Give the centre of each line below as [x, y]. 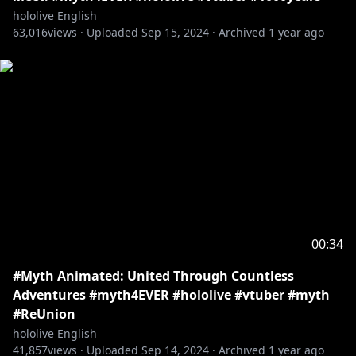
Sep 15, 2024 [175, 32]
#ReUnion [44, 314]
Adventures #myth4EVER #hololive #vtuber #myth [171, 295]
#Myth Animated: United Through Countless [153, 276]
